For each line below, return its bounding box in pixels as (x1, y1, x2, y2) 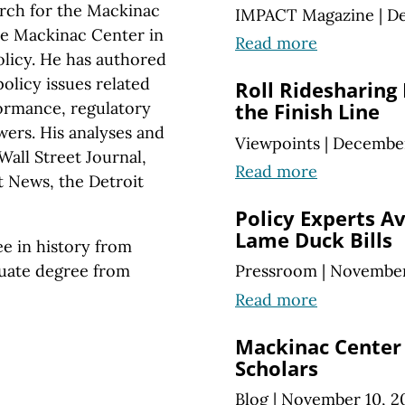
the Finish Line (235, 99, 380, 126)
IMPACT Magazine (235, 4, 374, 25)
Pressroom (235, 260, 317, 282)
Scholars (235, 354, 318, 381)
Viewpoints (235, 132, 320, 154)
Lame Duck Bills (235, 227, 392, 254)
